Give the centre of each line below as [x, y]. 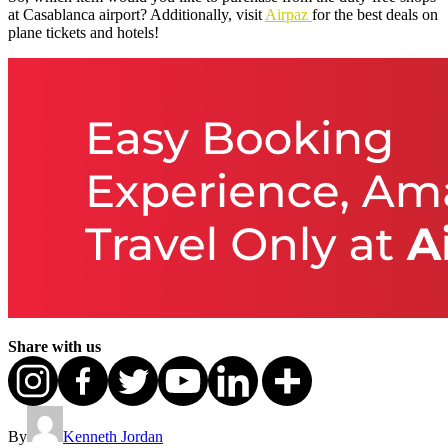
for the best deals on [375, 14]
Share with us [54, 346]
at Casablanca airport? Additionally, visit [136, 14]
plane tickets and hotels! [83, 32]
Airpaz [288, 14]
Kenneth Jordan [113, 436]
